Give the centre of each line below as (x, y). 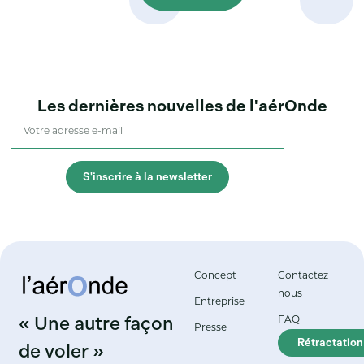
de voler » (62, 351)
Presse (211, 329)
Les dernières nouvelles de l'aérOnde (182, 105)
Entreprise (220, 303)
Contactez (303, 277)
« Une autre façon (97, 323)
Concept (216, 277)
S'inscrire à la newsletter (148, 176)
